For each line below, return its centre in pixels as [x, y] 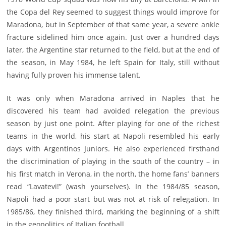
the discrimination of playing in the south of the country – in [113, 161]
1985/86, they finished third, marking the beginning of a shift [113, 212]
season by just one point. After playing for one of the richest [113, 124]
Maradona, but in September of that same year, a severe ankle [113, 25]
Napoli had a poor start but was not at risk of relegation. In [113, 199]
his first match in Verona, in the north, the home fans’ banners [113, 174]
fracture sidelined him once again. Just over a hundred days [113, 37]
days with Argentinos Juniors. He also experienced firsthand [113, 149]
